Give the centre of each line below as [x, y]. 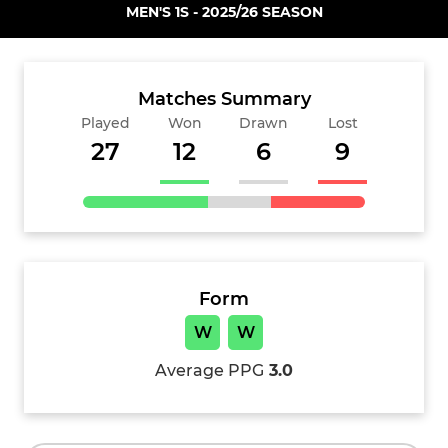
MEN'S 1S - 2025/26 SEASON [224, 11]
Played [105, 122]
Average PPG [209, 370]
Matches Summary [224, 98]
